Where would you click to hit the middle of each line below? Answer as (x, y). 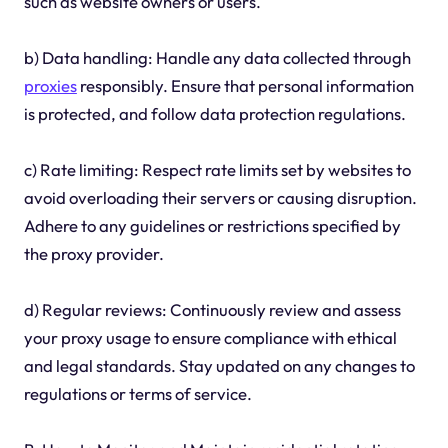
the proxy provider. (93, 254)
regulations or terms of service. (137, 394)
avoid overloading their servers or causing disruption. (220, 198)
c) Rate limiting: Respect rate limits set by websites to (217, 170)
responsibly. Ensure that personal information (245, 86)
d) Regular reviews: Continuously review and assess (212, 310)
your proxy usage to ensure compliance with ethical (210, 338)
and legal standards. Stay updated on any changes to (219, 366)
